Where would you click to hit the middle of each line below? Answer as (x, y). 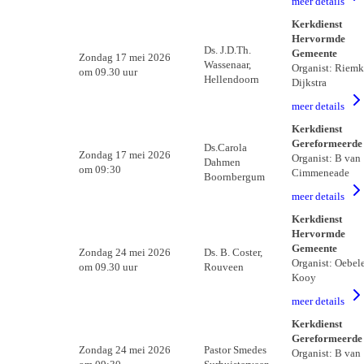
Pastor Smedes (235, 350)
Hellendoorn (231, 79)
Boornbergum (234, 177)
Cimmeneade (320, 173)
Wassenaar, (227, 65)
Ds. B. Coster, (233, 252)
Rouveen (223, 267)
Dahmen (222, 162)
